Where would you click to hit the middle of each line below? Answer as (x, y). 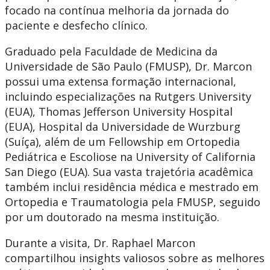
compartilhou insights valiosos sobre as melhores (135, 258)
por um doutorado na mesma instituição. (112, 217)
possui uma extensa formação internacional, (121, 81)
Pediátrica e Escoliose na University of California (130, 157)
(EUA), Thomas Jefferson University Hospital (119, 111)
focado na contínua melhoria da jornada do (117, 10)
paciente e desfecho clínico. (76, 25)
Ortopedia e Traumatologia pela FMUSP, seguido (133, 202)
